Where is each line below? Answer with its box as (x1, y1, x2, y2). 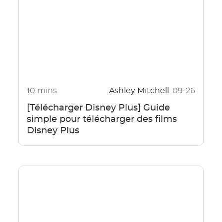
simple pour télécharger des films (26, 115, 177, 124)
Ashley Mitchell (109, 87, 171, 95)
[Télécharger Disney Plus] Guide (26, 104, 170, 113)
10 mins (26, 87, 57, 95)
